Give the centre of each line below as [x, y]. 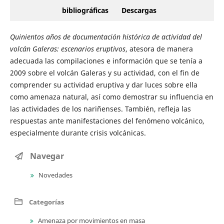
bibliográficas [85, 10]
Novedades [55, 175]
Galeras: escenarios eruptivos [79, 49]
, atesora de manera [159, 49]
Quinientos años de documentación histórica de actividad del [106, 37]
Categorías [46, 202]
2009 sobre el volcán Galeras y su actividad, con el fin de [104, 73]
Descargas [139, 10]
